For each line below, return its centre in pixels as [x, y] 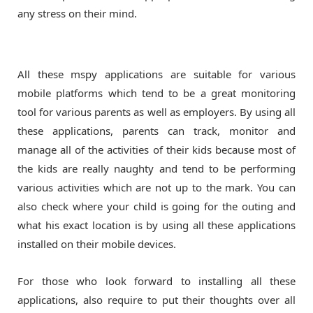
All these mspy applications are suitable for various [156, 74]
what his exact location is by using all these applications [156, 225]
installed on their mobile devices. [97, 244]
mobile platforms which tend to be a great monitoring [156, 93]
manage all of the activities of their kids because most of [156, 150]
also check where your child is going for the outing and [156, 206]
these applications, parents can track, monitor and [156, 131]
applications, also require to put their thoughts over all [156, 300]
